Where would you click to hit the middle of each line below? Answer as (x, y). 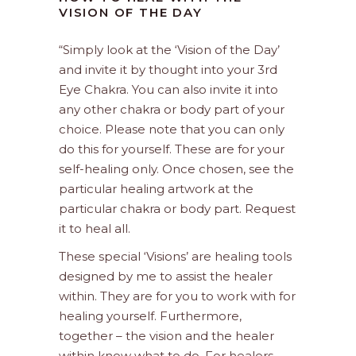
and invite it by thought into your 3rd (168, 70)
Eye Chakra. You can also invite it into (168, 90)
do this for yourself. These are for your (172, 149)
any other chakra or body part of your (172, 110)
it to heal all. (95, 229)
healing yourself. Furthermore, (150, 316)
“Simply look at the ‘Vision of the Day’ (169, 50)
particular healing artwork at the (156, 189)
